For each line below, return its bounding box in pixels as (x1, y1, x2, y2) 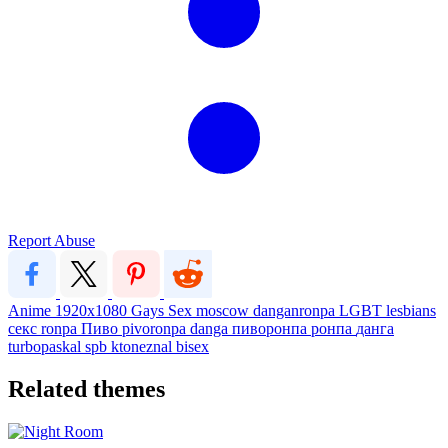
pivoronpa (122, 319, 190, 337)
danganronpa (253, 301, 339, 319)
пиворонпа (232, 319, 311, 337)
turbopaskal (8, 337, 85, 355)
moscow (196, 301, 253, 319)
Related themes (8, 375, 165, 402)
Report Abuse (8, 231, 95, 249)
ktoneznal (111, 337, 176, 355)
